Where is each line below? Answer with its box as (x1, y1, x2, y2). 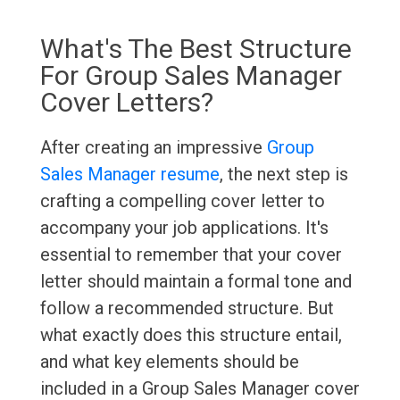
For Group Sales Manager (39, 60, 342, 92)
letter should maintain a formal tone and (39, 271, 352, 293)
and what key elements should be (39, 351, 299, 373)
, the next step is (219, 163, 348, 186)
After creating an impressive (39, 137, 267, 159)
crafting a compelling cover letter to (39, 190, 325, 212)
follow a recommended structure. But (39, 297, 334, 320)
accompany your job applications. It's (39, 217, 329, 239)
